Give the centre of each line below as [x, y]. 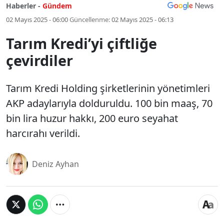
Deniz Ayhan [55, 164]
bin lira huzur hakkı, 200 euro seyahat [92, 118]
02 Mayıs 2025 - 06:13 [142, 19]
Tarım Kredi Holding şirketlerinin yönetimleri [108, 88]
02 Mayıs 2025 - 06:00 [37, 19]
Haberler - [23, 6]
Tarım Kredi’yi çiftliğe [81, 43]
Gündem [57, 6]
